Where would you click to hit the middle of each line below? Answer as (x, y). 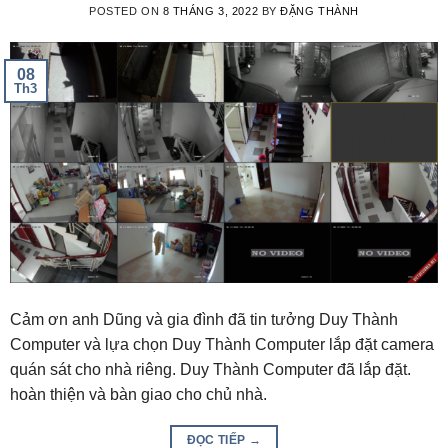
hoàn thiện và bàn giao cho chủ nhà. (138, 394)
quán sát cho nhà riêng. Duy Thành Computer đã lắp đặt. (210, 369)
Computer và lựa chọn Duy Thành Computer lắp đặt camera (222, 344)
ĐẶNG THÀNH (319, 10)
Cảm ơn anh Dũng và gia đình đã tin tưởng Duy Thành (204, 319)
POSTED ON (126, 10)
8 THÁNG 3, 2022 (210, 10)
